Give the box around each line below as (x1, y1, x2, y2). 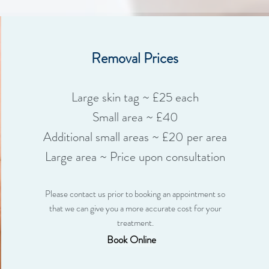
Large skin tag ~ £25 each (71, 88, 199, 106)
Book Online (106, 232, 156, 247)
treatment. (116, 216, 154, 229)
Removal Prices (91, 47, 179, 68)
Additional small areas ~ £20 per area (43, 127, 228, 146)
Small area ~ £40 (92, 107, 178, 126)
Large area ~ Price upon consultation (45, 147, 226, 166)
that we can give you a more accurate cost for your (49, 201, 222, 215)
